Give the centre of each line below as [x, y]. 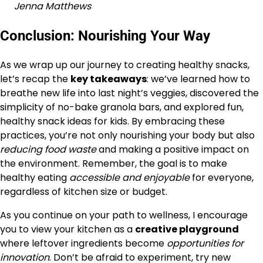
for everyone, [222, 177]
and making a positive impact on [173, 149]
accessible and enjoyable [129, 177]
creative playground [187, 229]
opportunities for [205, 243]
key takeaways [109, 79]
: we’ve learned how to [198, 79]
